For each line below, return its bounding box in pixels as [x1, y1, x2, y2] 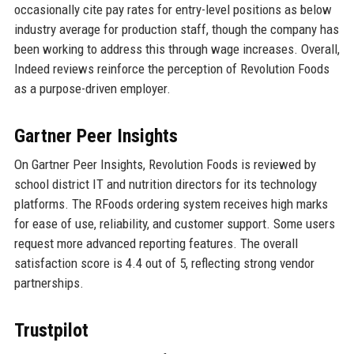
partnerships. [13, 275, 84, 292]
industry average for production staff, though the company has [13, 21, 339, 38]
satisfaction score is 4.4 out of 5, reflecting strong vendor [13, 255, 314, 272]
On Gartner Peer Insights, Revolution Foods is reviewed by [13, 156, 316, 173]
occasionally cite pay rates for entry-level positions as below [13, 2, 332, 18]
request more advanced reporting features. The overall [13, 235, 298, 252]
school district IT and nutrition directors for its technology [13, 176, 317, 193]
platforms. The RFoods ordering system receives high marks [13, 196, 328, 213]
